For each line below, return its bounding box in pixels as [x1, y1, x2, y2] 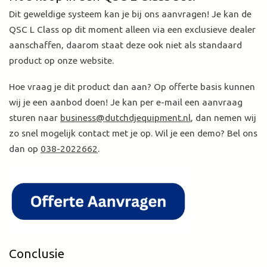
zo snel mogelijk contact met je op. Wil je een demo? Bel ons [9, 128, 257, 139]
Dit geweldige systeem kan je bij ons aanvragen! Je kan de [9, 8, 252, 19]
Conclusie [9, 246, 64, 260]
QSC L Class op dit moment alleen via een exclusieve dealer [9, 24, 256, 35]
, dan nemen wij [191, 113, 256, 123]
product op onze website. [9, 55, 116, 66]
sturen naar [9, 113, 60, 123]
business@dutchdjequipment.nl [60, 113, 191, 123]
